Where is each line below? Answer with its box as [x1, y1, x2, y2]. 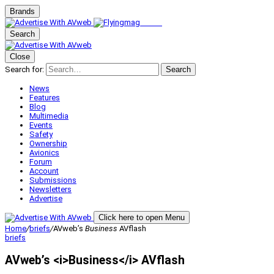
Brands [10, 7, 35, 16]
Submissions [29, 176, 76, 185]
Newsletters [29, 185, 72, 194]
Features [29, 93, 60, 102]
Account [29, 166, 59, 176]
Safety [29, 130, 53, 139]
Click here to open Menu [98, 213, 185, 222]
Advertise [29, 194, 62, 203]
